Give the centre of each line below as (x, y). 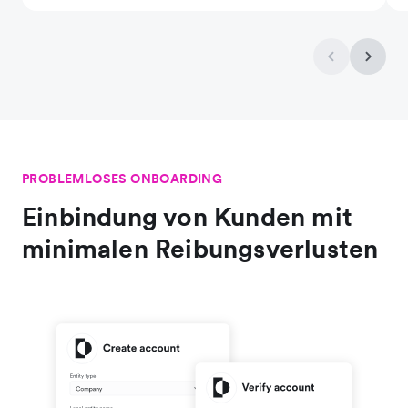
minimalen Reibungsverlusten (200, 249)
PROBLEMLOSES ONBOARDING (122, 179)
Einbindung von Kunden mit (188, 217)
